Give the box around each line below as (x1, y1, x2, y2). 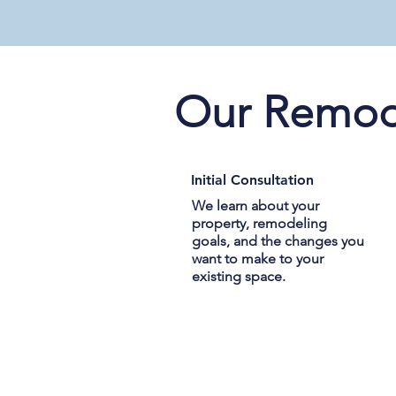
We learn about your (191, 197, 319, 215)
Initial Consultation (191, 171, 315, 188)
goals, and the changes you (191, 232, 364, 250)
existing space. (191, 268, 286, 286)
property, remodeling (191, 215, 327, 232)
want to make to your (191, 250, 324, 268)
